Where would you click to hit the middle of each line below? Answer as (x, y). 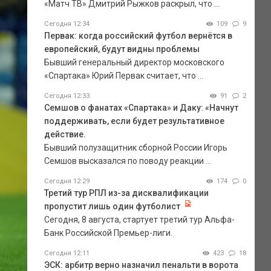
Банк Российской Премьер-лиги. (108, 233)
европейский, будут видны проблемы (122, 49)
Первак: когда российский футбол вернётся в (138, 35)
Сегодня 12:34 (67, 24)
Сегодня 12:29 (67, 181)
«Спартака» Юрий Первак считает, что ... (123, 75)
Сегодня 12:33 (67, 96)
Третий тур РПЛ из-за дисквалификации (126, 193)
